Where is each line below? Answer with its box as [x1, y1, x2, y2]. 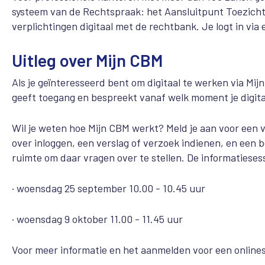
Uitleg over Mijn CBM [12, 49, 163, 70]
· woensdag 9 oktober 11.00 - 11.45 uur [12, 212, 183, 226]
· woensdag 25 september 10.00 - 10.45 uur [12, 182, 205, 195]
